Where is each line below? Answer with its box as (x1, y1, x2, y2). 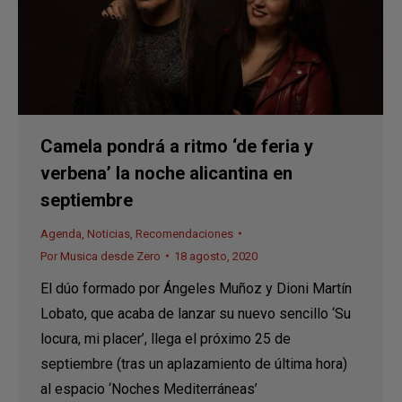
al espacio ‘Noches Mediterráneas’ (40, 380, 258, 398)
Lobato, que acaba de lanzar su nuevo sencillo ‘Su (40, 304, 351, 322)
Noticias (87, 226, 130, 240)
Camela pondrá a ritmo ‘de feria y (40, 135, 313, 157)
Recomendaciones (135, 226, 233, 240)
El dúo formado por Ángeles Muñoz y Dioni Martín (40, 279, 352, 297)
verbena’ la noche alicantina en (40, 162, 293, 184)
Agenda (40, 226, 82, 240)
